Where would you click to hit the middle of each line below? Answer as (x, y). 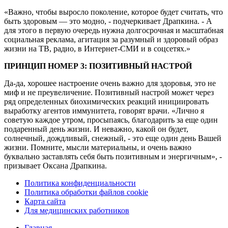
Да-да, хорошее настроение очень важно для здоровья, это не (110, 83)
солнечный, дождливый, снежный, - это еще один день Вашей (113, 138)
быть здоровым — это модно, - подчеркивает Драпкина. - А (108, 21)
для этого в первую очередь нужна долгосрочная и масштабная (114, 30)
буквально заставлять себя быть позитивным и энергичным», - (113, 156)
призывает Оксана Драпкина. (55, 165)
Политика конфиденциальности (80, 183)
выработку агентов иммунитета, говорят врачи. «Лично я (104, 110)
